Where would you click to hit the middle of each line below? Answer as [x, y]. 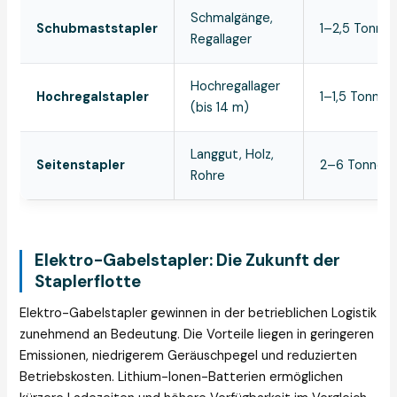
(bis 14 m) [220, 108]
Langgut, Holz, [233, 155]
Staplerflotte [88, 282]
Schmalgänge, [232, 19]
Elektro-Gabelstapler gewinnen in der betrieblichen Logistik [198, 313]
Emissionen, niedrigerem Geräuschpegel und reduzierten [189, 355]
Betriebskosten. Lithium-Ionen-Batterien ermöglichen [182, 377]
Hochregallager [236, 87]
